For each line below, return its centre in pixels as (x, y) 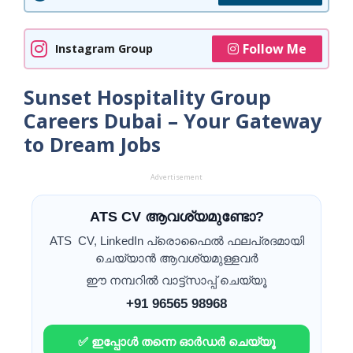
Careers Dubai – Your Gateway (173, 120)
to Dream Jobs (92, 144)
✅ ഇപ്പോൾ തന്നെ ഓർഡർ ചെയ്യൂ (176, 341)
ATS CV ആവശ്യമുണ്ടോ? (176, 216)
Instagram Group (104, 49)
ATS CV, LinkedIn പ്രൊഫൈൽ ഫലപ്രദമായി (176, 240)
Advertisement (176, 176)
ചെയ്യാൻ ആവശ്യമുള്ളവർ (176, 258)
